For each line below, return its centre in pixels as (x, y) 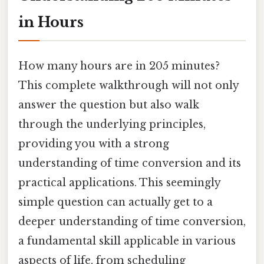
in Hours (51, 22)
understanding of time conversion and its (130, 163)
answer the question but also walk (109, 105)
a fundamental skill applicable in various (127, 241)
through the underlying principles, (112, 124)
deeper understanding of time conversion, (132, 221)
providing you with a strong (94, 143)
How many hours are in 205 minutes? (119, 66)
